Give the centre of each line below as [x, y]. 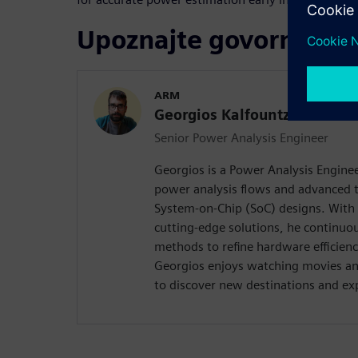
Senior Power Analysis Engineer [241, 137]
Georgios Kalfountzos [230, 114]
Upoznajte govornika [205, 39]
